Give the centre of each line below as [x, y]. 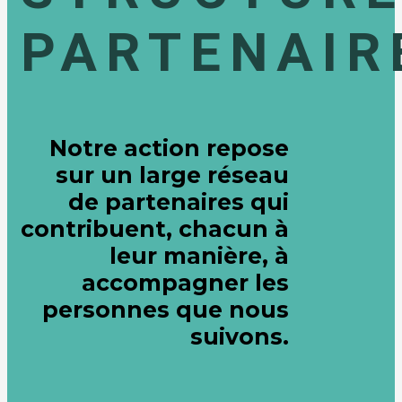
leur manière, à [199, 255]
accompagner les [185, 282]
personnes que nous [166, 309]
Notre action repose [169, 148]
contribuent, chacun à [155, 228]
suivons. [240, 336]
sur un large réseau [172, 175]
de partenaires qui [179, 201]
